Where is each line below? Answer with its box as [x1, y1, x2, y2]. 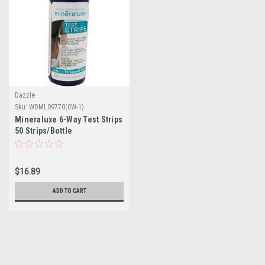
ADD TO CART [52, 188, 86, 195]
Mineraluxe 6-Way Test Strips [15, 115, 122, 125]
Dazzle [15, 91, 35, 100]
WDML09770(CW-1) [29, 103, 84, 112]
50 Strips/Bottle [15, 126, 72, 136]
